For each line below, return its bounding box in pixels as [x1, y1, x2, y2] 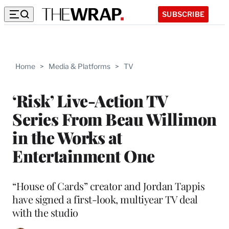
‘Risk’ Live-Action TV [12, 89, 168, 111]
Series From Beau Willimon [12, 107, 217, 130]
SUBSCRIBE [162, 9, 204, 18]
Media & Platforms [49, 62, 110, 71]
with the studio [12, 205, 78, 219]
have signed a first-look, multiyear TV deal [12, 192, 198, 206]
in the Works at [12, 126, 122, 148]
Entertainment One [12, 144, 155, 167]
